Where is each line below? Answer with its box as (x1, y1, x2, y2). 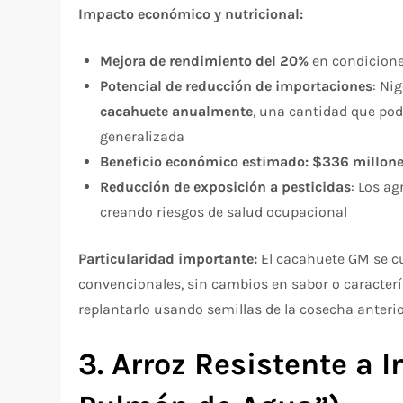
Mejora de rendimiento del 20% (100, 51, 309, 69)
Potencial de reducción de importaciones (100, 76, 373, 94)
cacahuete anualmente (100, 102, 254, 120)
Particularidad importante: (78, 249, 258, 267)
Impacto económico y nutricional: (78, 4, 304, 22)
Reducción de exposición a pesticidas (100, 177, 352, 195)
